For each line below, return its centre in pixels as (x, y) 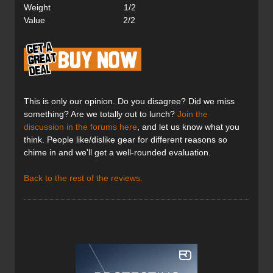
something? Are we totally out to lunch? (101, 114)
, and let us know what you (188, 127)
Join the (193, 114)
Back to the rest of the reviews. (83, 178)
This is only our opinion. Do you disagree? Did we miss (129, 101)
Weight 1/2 (80, 8)
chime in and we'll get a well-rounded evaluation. (117, 153)
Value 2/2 (80, 20)
